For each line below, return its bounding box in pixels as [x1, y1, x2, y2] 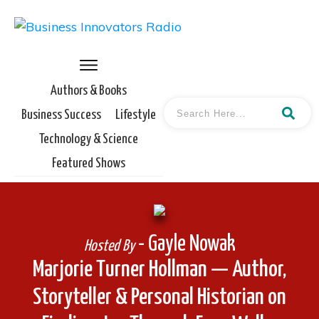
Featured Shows [52, 157, 125, 170]
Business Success [21, 108, 101, 122]
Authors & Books [51, 84, 127, 98]
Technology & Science [39, 132, 138, 146]
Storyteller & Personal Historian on [33, 286, 286, 309]
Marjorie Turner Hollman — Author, [33, 258, 286, 281]
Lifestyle [115, 108, 156, 122]
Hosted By [83, 239, 135, 254]
